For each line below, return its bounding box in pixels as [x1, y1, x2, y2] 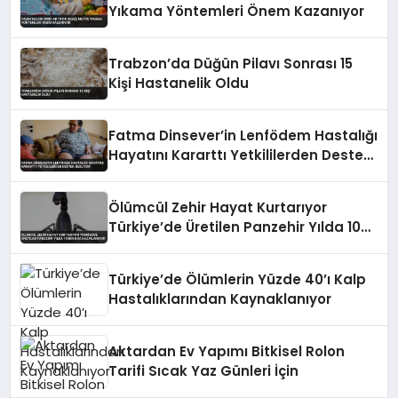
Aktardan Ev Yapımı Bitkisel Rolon [108, 341, 346, 361]
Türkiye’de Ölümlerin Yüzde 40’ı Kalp [108, 269, 367, 289]
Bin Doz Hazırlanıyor [108, 236, 247, 256]
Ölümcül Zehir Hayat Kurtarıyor [108, 197, 328, 217]
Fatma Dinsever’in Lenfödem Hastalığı [108, 125, 378, 145]
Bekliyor [108, 164, 164, 184]
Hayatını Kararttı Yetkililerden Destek [108, 145, 372, 164]
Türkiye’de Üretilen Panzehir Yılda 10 [108, 217, 362, 236]
